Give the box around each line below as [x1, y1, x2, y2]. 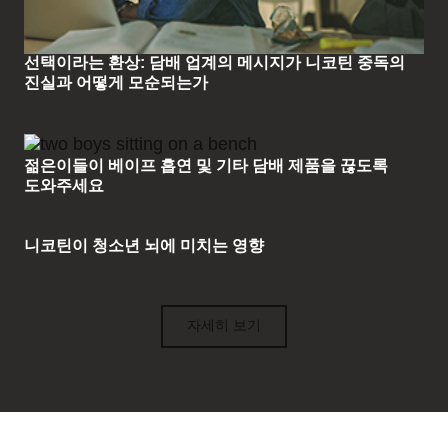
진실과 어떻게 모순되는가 [24, 75, 208, 92]
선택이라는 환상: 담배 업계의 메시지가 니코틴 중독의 [24, 55, 405, 72]
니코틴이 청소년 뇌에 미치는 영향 [24, 238, 264, 255]
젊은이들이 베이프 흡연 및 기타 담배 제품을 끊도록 [24, 158, 388, 175]
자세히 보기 [187, 319, 261, 334]
